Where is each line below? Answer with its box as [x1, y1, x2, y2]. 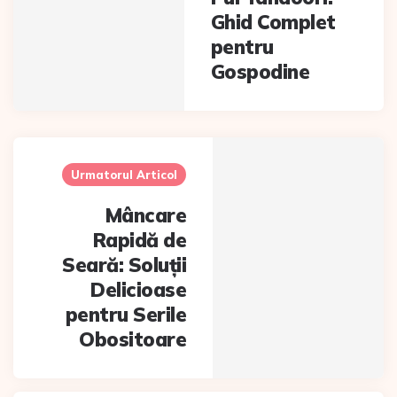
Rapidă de [92, 228, 187, 253]
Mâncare [105, 203, 187, 228]
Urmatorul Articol [71, 167, 178, 182]
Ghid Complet [210, 10, 336, 35]
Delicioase [90, 277, 187, 302]
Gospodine [210, 59, 310, 84]
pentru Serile [65, 302, 187, 327]
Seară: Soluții [62, 253, 187, 277]
